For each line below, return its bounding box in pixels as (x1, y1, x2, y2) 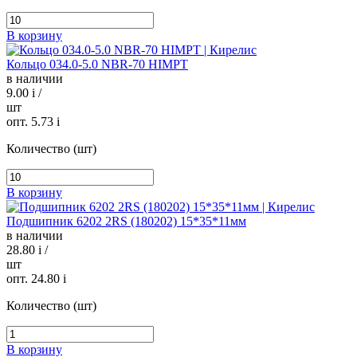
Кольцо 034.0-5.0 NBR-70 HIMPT (6, 57, 188, 72)
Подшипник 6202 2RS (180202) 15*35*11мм (6, 214, 246, 229)
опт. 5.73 (6, 115, 57, 129)
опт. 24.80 (6, 272, 63, 286)
